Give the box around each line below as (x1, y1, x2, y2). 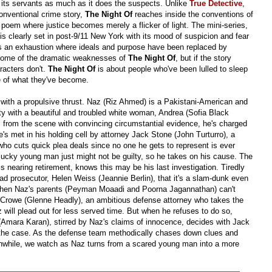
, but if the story (175, 53, 231, 63)
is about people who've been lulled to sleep (95, 64, 248, 74)
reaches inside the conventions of (132, 10, 253, 19)
